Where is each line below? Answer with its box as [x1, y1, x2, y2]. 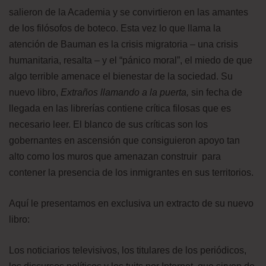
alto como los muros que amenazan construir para [9, 151, 221, 161]
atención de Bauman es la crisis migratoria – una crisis [9, 39, 238, 49]
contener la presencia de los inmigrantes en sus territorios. [9, 167, 254, 178]
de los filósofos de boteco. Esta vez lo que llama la [9, 23, 221, 33]
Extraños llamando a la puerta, [61, 87, 191, 97]
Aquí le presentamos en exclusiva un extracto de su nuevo [9, 198, 254, 208]
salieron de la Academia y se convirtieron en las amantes [9, 7, 248, 17]
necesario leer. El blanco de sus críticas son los [9, 119, 208, 129]
